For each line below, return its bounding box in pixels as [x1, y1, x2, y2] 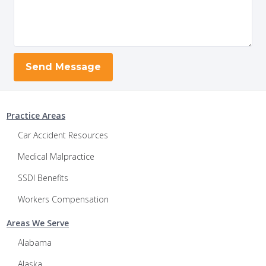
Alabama [18, 237, 52, 248]
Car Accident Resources [18, 129, 108, 141]
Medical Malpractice [18, 151, 94, 162]
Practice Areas [7, 110, 65, 121]
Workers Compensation [18, 194, 109, 205]
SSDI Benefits [18, 172, 68, 183]
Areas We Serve [7, 217, 69, 229]
